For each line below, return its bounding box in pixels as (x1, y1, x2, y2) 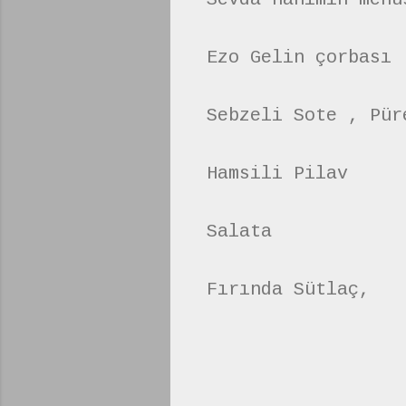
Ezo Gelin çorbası (207, 46, 391, 68)
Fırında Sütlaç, (207, 278, 370, 300)
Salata (207, 220, 272, 242)
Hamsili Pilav (207, 162, 348, 184)
